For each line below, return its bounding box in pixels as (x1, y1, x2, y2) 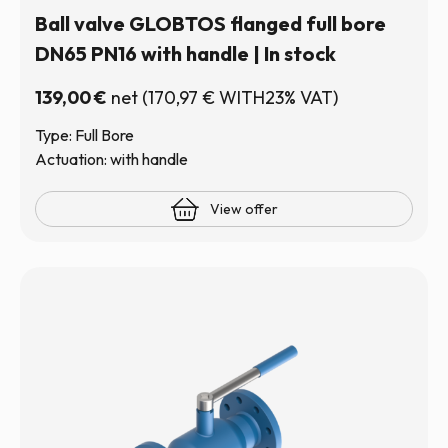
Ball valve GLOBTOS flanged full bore (35, 11, 386, 36)
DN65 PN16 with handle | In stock (35, 41, 336, 66)
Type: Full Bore (35, 125, 134, 145)
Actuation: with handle (35, 149, 188, 169)
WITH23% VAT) (215, 86, 338, 109)
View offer (210, 200, 278, 218)
